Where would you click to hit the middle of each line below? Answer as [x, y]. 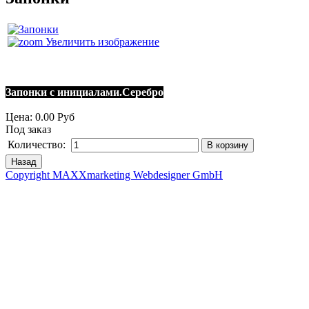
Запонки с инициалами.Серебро [84, 92]
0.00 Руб [55, 117]
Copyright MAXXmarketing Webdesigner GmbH [114, 175]
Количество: [38, 144]
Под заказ [28, 129]
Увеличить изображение [101, 41]
